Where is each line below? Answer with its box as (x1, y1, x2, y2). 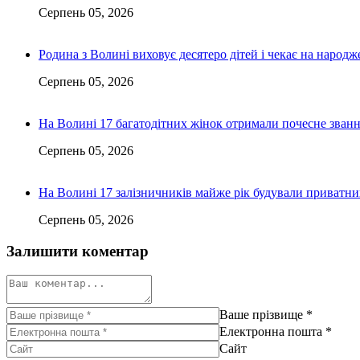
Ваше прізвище (219, 308, 303, 322)
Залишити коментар (6, 242, 149, 260)
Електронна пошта (219, 325, 322, 339)
